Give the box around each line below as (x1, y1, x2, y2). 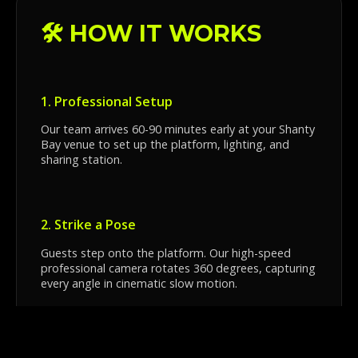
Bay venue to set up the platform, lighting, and (41, 136, 289, 152)
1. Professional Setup (41, 92, 173, 110)
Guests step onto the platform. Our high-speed (41, 245, 291, 261)
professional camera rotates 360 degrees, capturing (41, 260, 316, 276)
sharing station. (41, 151, 122, 167)
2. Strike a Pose (41, 216, 136, 234)
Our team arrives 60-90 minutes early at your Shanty (41, 121, 315, 137)
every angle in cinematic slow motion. (41, 275, 237, 291)
